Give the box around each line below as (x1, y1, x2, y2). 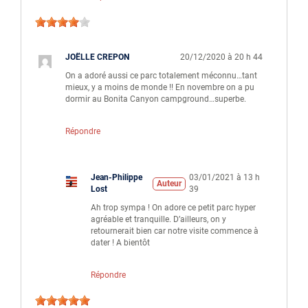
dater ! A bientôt (90, 238, 150, 248)
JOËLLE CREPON (65, 52, 129, 63)
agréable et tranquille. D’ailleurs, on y (90, 214, 226, 225)
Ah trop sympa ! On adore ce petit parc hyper (90, 203, 256, 213)
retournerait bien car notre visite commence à (90, 226, 258, 236)
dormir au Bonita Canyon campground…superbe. (65, 94, 246, 104)
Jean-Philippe (90, 173, 142, 183)
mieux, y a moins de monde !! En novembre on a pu (65, 82, 254, 93)
